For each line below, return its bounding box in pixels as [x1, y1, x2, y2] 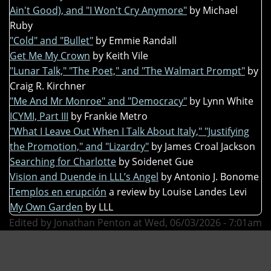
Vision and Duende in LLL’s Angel [10, 169, 158, 183]
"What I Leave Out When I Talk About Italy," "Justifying [10, 124, 249, 138]
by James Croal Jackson [151, 139, 255, 153]
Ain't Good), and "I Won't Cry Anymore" [10, 3, 187, 17]
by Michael [189, 3, 238, 17]
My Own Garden [10, 200, 83, 214]
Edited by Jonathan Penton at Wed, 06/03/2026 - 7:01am [9, 215, 262, 229]
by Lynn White [189, 94, 253, 108]
